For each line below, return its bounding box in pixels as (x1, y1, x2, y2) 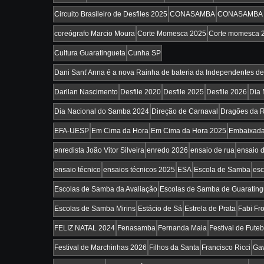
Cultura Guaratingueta (54, 48, 126, 57)
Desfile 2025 (163, 87, 204, 96)
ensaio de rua (190, 146, 235, 154)
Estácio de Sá (138, 204, 182, 213)
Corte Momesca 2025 (137, 29, 206, 38)
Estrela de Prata (184, 204, 236, 213)
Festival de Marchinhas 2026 (54, 243, 147, 252)
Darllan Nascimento (54, 87, 118, 96)
